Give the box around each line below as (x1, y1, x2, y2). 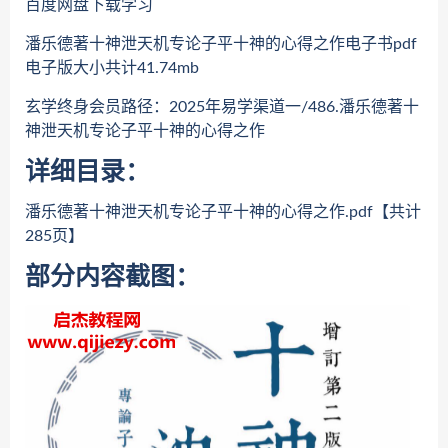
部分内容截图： (25, 265, 200, 290)
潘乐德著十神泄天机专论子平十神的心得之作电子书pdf (25, 36, 417, 52)
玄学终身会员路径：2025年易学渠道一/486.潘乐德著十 (25, 99, 419, 115)
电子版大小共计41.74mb (25, 60, 199, 76)
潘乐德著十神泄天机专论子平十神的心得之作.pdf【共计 (25, 204, 421, 220)
